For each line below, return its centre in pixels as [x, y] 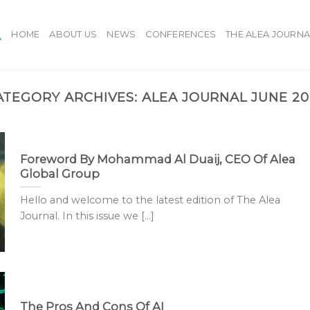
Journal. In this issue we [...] [87, 216]
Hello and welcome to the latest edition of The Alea [150, 200]
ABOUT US [73, 34]
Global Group [60, 173]
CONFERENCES [181, 34]
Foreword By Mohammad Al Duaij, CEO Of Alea [157, 159]
